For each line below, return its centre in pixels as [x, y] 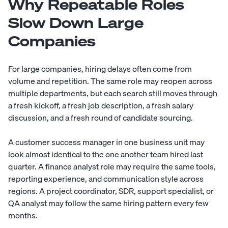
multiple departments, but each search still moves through [113, 93]
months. [23, 216]
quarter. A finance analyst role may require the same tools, [112, 167]
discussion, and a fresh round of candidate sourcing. [101, 118]
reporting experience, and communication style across [106, 179]
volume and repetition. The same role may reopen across [110, 81]
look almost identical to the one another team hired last [106, 154]
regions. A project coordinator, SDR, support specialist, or [111, 191]
